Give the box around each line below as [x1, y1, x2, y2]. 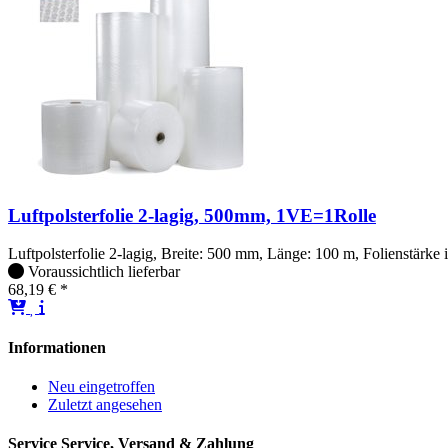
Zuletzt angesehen [48, 395, 162, 413]
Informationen [8, 338, 106, 356]
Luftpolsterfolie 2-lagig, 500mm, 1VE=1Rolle [8, 204, 376, 226]
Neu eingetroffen [48, 377, 155, 395]
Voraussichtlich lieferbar [28, 263, 180, 281]
